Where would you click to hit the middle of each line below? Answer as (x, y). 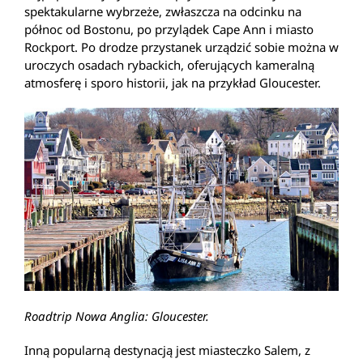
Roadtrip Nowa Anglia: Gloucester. (117, 316)
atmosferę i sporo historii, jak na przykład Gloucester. (173, 83)
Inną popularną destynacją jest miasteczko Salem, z (167, 350)
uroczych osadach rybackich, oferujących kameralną (169, 65)
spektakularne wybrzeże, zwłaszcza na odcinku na (163, 12)
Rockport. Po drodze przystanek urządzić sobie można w (181, 47)
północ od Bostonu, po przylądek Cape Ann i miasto (169, 30)
